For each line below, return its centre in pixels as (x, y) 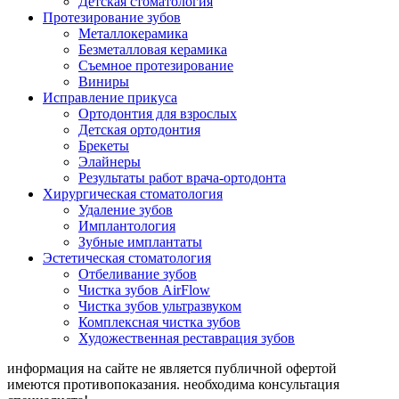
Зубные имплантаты (140, 242)
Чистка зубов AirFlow (144, 290)
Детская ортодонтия (139, 130)
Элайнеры (110, 162)
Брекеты (104, 146)
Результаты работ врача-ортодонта (182, 178)
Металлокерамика (133, 33)
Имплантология (127, 226)
